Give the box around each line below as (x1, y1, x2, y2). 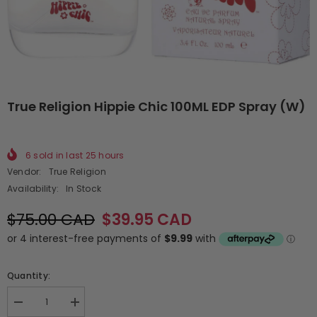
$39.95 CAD (102, 208, 192, 231)
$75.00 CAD (7, 208, 95, 231)
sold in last (31, 149, 86, 162)
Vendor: (7, 166, 42, 178)
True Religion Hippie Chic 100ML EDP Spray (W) (7, 98, 306, 116)
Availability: (7, 183, 59, 195)
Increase (74, 301, 109, 312)
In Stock (66, 183, 102, 195)
